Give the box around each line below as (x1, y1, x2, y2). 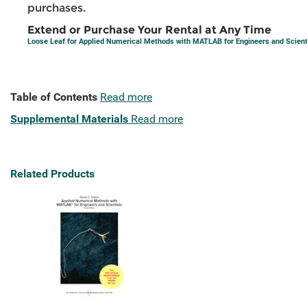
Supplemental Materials (10, 112, 128, 126)
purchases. (27, 1, 86, 15)
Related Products (10, 167, 95, 181)
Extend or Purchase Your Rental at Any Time (27, 23, 271, 37)
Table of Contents (10, 90, 97, 104)
